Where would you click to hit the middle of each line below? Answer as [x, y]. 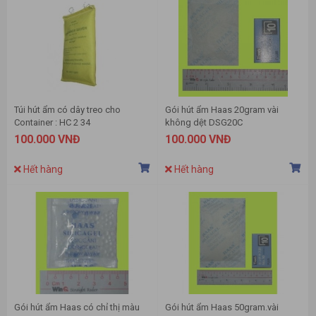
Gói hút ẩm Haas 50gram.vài [222, 308]
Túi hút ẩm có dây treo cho [67, 110]
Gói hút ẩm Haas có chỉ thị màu [77, 308]
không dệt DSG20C [204, 123]
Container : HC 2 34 [52, 123]
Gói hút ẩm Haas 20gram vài [222, 110]
